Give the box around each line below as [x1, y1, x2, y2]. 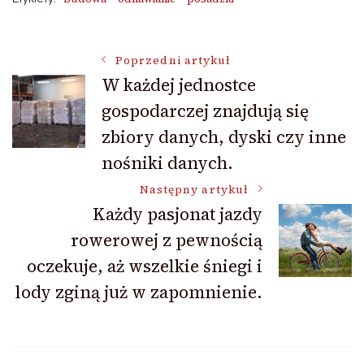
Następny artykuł [139, 181, 249, 197]
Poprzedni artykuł [115, 52, 232, 68]
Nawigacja [11, 49, 171, 93]
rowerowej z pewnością [71, 227, 262, 252]
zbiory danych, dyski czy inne [102, 124, 346, 149]
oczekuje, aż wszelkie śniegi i [27, 253, 262, 278]
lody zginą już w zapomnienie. [15, 279, 262, 304]
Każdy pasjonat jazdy [93, 201, 262, 226]
